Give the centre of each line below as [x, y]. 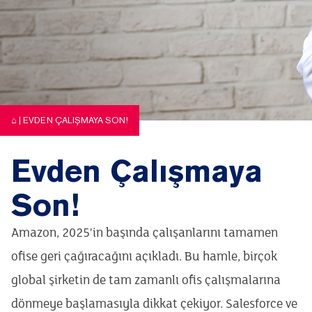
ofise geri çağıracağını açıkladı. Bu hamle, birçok [144, 257]
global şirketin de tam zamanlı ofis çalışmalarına [146, 281]
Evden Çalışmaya [137, 171]
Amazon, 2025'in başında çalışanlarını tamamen [145, 234]
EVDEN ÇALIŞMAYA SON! [76, 120]
